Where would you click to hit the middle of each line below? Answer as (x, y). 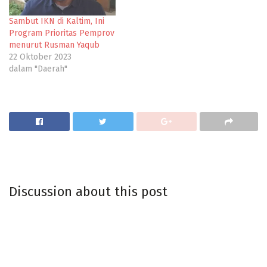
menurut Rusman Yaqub (54, 45)
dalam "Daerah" (38, 69)
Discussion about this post (88, 192)
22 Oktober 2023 (40, 57)
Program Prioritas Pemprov (62, 33)
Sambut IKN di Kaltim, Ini (57, 21)
